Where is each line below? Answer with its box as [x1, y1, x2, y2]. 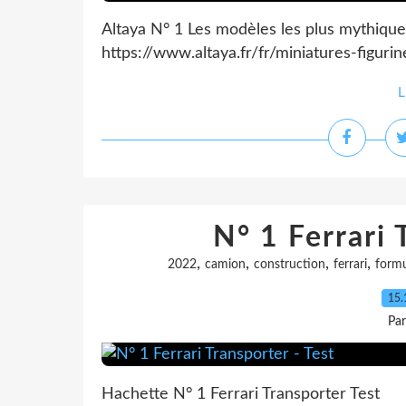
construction [253, 258, 325, 271]
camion [204, 258, 246, 271]
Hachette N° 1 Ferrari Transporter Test [101, 386, 380, 402]
